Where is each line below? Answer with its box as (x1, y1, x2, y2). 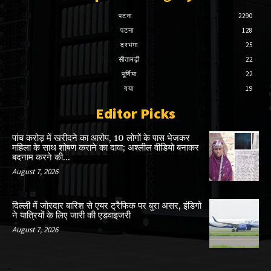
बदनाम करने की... (12, 152, 70, 164)
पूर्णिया (121, 70, 137, 79)
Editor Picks (96, 104, 175, 123)
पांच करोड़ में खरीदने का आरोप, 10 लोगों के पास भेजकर (12, 132, 190, 145)
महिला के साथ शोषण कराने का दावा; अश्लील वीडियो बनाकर (12, 142, 199, 154)
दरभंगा (120, 41, 138, 50)
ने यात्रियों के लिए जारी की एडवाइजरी (12, 209, 131, 221)
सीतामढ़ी (118, 55, 140, 64)
